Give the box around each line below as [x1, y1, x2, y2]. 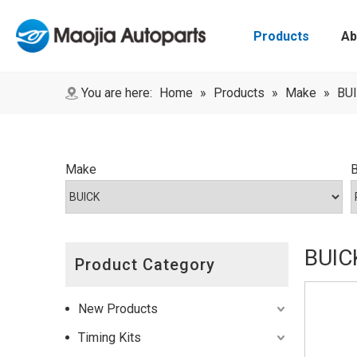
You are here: [81, 85, 152, 100]
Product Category [75, 255, 215, 274]
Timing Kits [78, 330, 141, 345]
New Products [78, 301, 158, 316]
